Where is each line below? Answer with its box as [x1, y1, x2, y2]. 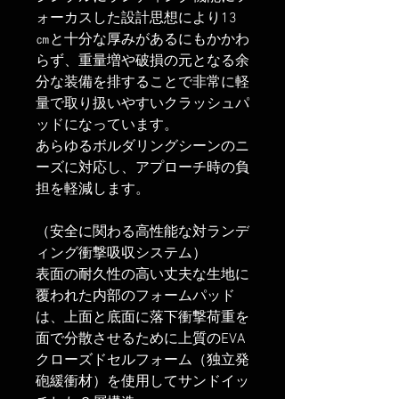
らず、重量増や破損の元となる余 [36, 53, 249, 71]
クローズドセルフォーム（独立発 [36, 352, 249, 370]
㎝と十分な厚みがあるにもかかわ [36, 31, 249, 50]
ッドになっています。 [36, 117, 178, 135]
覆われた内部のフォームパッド [36, 288, 235, 306]
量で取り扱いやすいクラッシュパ [36, 95, 249, 114]
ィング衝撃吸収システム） [36, 245, 207, 264]
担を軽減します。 [36, 181, 150, 199]
